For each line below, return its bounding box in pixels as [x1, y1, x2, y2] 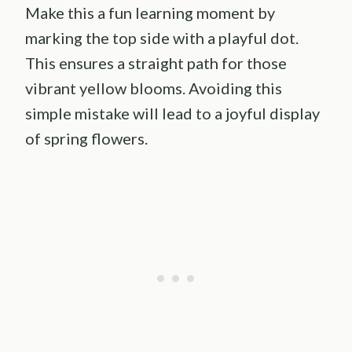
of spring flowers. [25, 128, 148, 148]
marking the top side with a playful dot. [25, 27, 299, 47]
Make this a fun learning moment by [25, 2, 275, 22]
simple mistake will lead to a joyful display [25, 103, 320, 123]
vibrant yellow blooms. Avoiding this [25, 78, 282, 97]
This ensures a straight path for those [25, 53, 287, 72]
